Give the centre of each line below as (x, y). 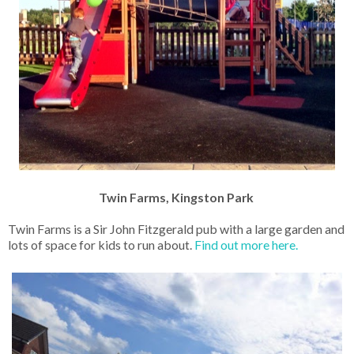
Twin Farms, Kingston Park (177, 198)
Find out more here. (246, 245)
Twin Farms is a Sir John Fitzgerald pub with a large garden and (176, 229)
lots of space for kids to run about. (101, 245)
